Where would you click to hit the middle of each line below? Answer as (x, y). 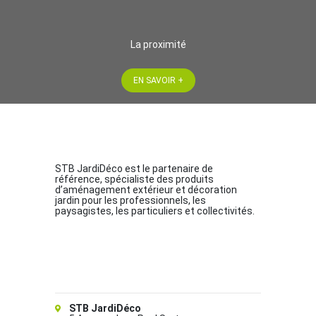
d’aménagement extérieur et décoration (146, 190)
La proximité (158, 45)
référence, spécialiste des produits (134, 180)
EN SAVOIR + (158, 81)
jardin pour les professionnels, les (130, 201)
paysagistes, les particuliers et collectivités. (154, 211)
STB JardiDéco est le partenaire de (134, 169)
